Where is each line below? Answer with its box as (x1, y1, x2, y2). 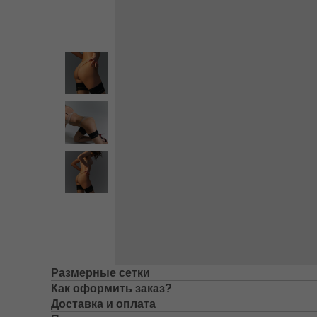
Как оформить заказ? (51, 282, 172, 294)
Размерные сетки (51, 267, 150, 279)
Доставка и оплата (51, 298, 156, 310)
